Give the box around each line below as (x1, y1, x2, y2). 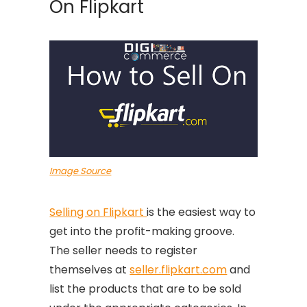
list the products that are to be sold (49, 280, 242, 297)
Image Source (49, 164, 112, 177)
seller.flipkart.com (130, 261, 228, 278)
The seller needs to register (49, 242, 198, 258)
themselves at (49, 261, 130, 278)
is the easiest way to (147, 204, 256, 220)
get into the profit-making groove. (49, 223, 235, 239)
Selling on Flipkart (49, 204, 147, 220)
